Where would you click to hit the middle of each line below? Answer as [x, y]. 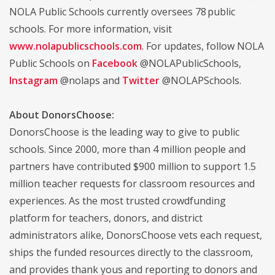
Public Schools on [51, 63]
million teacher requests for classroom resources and [132, 183]
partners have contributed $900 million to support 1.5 [133, 166]
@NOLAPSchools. [202, 80]
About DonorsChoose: [62, 114]
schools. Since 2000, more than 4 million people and [127, 149]
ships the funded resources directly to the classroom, [131, 252]
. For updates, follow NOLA [203, 46]
